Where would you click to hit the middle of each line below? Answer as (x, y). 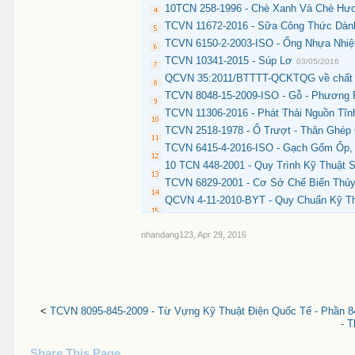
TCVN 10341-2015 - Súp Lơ (229, 60)
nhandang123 (168, 234)
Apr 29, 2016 (222, 234)
